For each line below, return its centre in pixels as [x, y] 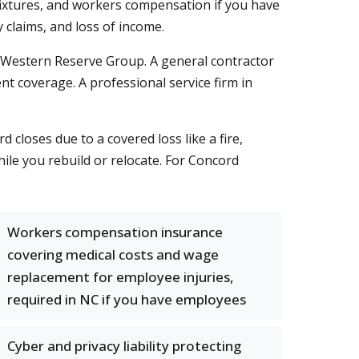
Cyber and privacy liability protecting [124, 346]
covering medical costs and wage [113, 254]
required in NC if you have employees [127, 299]
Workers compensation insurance [115, 232]
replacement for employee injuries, [121, 277]
